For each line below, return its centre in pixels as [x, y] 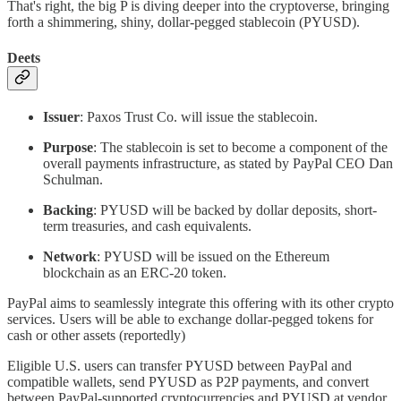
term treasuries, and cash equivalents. [147, 226]
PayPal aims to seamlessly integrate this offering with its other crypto [200, 303]
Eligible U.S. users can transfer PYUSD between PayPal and [179, 365]
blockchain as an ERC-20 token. [135, 272]
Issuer [61, 116]
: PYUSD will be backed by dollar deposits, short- [235, 209]
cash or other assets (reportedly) [96, 335]
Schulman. [73, 179]
